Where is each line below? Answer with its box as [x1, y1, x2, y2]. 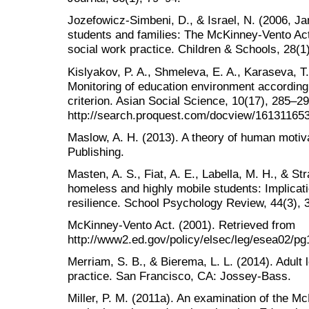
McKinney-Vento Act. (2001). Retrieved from [68, 218, 295, 232]
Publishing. [68, 144, 124, 159]
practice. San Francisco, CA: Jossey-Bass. [68, 269, 291, 283]
